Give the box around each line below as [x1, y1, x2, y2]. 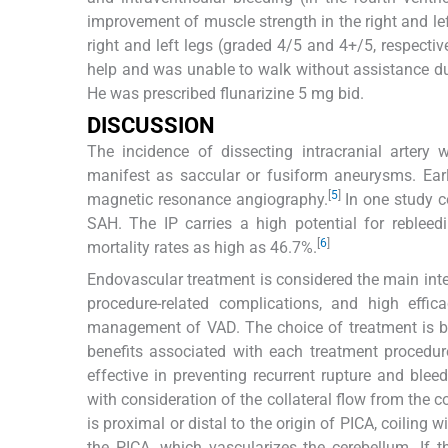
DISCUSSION [87, 113, 215, 139]
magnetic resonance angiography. [87, 190, 328, 210]
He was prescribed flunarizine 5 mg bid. [87, 84, 364, 104]
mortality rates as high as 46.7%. [87, 238, 317, 258]
